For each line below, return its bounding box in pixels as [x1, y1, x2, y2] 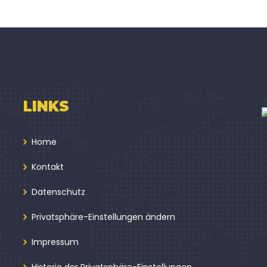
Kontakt [32, 161, 64, 173]
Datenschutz [32, 186, 85, 198]
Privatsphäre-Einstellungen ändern [32, 211, 175, 223]
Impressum [32, 236, 79, 249]
